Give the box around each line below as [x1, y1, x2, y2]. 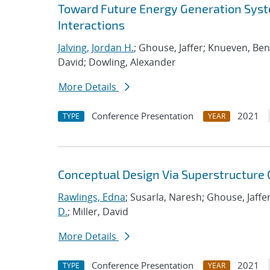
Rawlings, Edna [58, 190, 125, 204]
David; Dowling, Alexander [58, 55, 176, 69]
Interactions [58, 17, 125, 32]
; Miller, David [67, 205, 128, 218]
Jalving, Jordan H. [58, 41, 134, 54]
